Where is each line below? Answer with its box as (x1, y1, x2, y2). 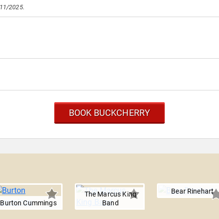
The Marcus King (84, 190, 137, 198)
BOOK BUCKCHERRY (68, 108, 151, 118)
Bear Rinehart (171, 187, 214, 195)
